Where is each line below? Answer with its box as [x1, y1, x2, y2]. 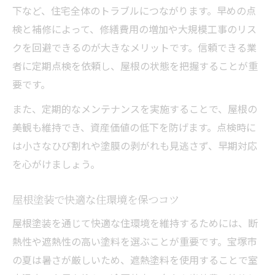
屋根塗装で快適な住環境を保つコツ [12, 191, 179, 207]
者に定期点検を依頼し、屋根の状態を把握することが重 [12, 58, 258, 73]
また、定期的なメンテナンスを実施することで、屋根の [12, 101, 257, 116]
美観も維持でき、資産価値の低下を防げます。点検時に [12, 119, 256, 134]
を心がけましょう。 [12, 156, 100, 171]
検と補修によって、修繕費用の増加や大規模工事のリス [12, 21, 257, 36]
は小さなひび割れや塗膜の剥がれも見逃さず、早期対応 [12, 137, 257, 153]
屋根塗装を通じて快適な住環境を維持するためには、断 [12, 215, 258, 230]
